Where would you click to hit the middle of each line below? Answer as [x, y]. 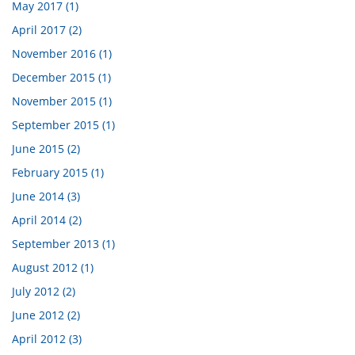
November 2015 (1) [62, 101]
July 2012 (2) [44, 291]
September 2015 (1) [63, 125]
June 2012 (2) [46, 315]
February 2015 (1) [58, 172]
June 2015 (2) [46, 149]
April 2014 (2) [47, 220]
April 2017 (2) [47, 30]
